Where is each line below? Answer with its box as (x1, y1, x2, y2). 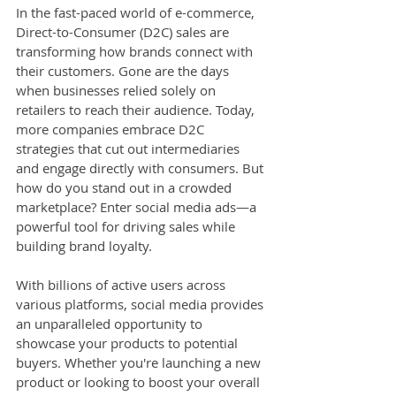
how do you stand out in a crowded (16, 178, 235, 196)
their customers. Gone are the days (16, 61, 232, 80)
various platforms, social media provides (16, 294, 267, 313)
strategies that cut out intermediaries (16, 139, 243, 157)
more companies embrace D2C (16, 119, 208, 138)
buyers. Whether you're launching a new (16, 353, 264, 371)
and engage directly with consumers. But (16, 158, 267, 177)
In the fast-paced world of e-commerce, (16, 3, 258, 21)
